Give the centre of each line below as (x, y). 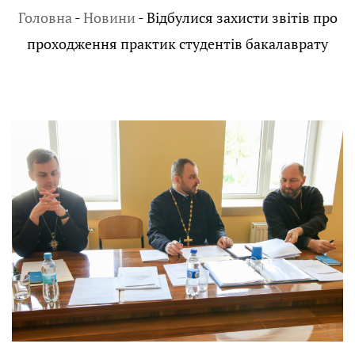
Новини (109, 18)
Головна (45, 18)
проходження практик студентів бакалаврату (177, 44)
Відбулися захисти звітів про (242, 18)
